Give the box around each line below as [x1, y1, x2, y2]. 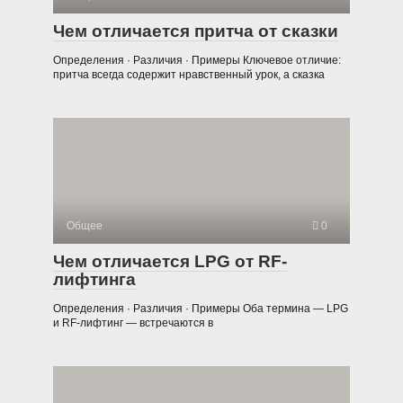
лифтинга [53, 269, 136, 289]
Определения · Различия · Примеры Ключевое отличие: [53, 53, 341, 67]
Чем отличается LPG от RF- [53, 251, 287, 271]
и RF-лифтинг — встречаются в [53, 316, 213, 329]
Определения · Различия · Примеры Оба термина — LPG [53, 301, 348, 315]
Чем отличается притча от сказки [53, 21, 338, 40]
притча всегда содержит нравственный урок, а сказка [53, 67, 325, 81]
